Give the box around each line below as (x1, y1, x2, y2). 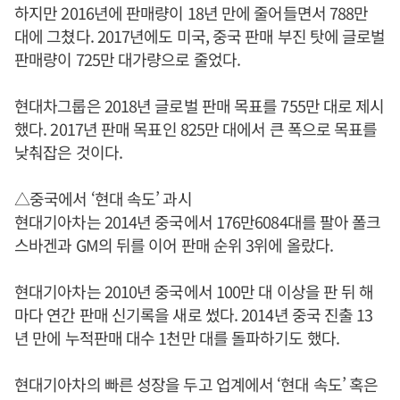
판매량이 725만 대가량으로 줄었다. (14, 46, 240, 71)
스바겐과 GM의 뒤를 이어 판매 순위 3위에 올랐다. (14, 232, 333, 256)
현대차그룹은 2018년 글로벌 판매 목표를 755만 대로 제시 (14, 93, 385, 117)
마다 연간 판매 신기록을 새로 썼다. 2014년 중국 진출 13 (14, 302, 373, 326)
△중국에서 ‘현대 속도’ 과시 (14, 186, 192, 210)
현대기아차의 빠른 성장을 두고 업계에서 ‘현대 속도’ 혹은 (14, 371, 379, 396)
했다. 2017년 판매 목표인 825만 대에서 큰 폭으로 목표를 (14, 116, 378, 140)
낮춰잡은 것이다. (14, 139, 122, 163)
